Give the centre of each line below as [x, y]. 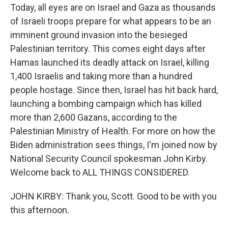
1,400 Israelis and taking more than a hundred [101, 76]
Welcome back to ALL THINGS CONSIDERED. [100, 172]
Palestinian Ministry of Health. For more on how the [113, 131]
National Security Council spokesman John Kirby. [109, 159]
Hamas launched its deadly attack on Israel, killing [110, 62]
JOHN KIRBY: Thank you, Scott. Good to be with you [113, 196]
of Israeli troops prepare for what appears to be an [111, 21]
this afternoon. [40, 210]
